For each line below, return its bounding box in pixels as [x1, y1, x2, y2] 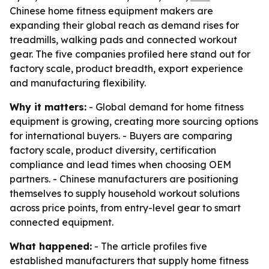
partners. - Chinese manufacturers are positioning [10, 173, 238, 185]
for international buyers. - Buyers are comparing [10, 130, 232, 142]
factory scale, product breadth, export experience [10, 62, 243, 74]
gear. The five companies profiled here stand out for [10, 48, 250, 60]
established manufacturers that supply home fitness [10, 255, 249, 267]
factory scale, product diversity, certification [10, 144, 216, 156]
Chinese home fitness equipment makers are [10, 5, 213, 17]
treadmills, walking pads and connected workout [10, 34, 237, 46]
